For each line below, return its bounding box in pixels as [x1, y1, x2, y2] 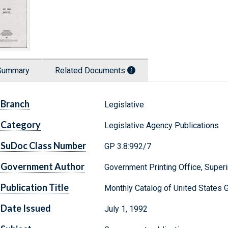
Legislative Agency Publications [104, 121, 219, 131]
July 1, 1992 [104, 204, 148, 214]
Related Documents [55, 66, 127, 76]
